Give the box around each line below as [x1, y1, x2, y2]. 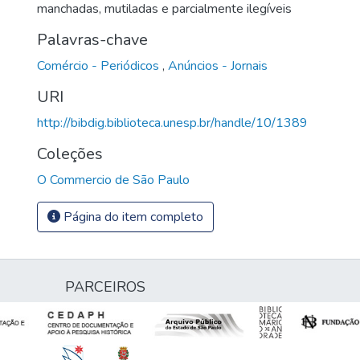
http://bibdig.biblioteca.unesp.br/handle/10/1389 [37, 113, 308, 132]
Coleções [37, 142, 103, 165]
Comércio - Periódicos [37, 56, 162, 75]
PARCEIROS [65, 277, 145, 297]
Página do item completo [60, 207, 203, 226]
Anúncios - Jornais [168, 56, 268, 75]
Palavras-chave [37, 28, 148, 51]
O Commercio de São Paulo [37, 170, 190, 189]
